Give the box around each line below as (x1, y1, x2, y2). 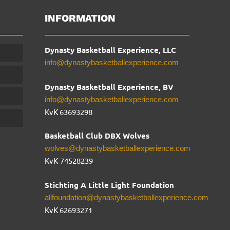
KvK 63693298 (45, 106, 93, 117)
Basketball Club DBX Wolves (45, 130, 150, 141)
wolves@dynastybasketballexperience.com (45, 144, 191, 152)
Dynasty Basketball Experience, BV (45, 81, 174, 92)
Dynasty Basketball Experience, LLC (45, 45, 177, 55)
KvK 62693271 (45, 204, 93, 215)
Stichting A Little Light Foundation (45, 179, 175, 190)
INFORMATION (45, 12, 116, 24)
